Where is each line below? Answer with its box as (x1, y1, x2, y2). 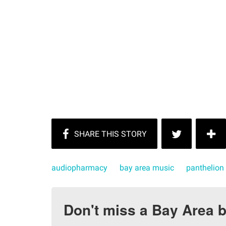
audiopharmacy (51, 163, 107, 173)
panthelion (186, 163, 224, 173)
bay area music (120, 163, 174, 173)
